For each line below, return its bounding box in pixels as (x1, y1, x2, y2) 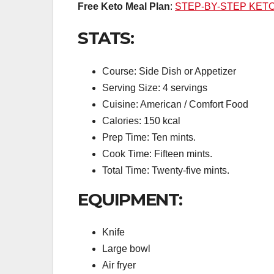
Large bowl (102, 243, 150, 254)
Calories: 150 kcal (102, 115, 180, 126)
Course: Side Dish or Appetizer (102, 65, 236, 76)
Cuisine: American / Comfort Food (102, 98, 248, 109)
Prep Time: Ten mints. (102, 131, 196, 143)
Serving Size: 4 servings (102, 82, 207, 93)
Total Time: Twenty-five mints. (102, 165, 229, 176)
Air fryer (102, 259, 136, 270)
